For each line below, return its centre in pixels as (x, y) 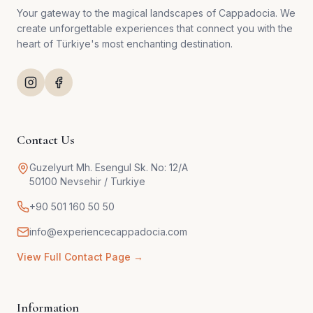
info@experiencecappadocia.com (108, 232)
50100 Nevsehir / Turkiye (87, 182)
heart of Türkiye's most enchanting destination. (125, 44)
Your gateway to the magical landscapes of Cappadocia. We (156, 13)
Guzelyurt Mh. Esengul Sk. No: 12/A (109, 168)
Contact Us (46, 140)
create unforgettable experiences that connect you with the (155, 29)
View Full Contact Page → (80, 257)
